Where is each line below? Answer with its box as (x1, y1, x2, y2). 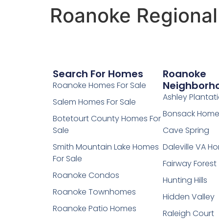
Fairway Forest (163, 158, 217, 170)
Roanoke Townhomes (52, 186, 136, 198)
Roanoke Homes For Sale (52, 80, 146, 91)
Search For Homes (52, 67, 143, 81)
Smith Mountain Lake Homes (52, 141, 159, 153)
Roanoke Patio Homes (52, 203, 136, 215)
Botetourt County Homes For (52, 113, 161, 125)
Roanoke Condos (52, 170, 119, 181)
